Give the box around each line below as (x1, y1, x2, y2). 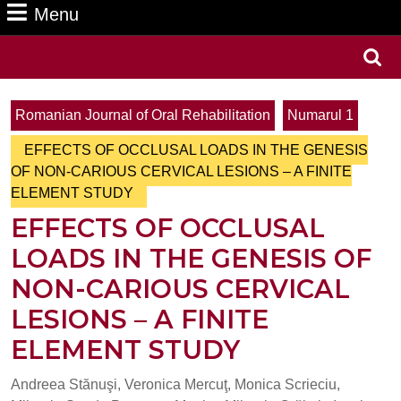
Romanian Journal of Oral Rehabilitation (15, 107, 270, 123)
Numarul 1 (287, 107, 354, 123)
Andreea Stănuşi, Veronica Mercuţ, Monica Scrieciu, (11, 377, 340, 392)
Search (300, 59, 346, 74)
